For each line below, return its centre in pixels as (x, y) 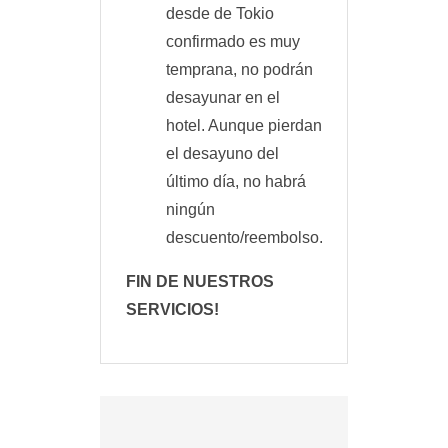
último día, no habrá (236, 182)
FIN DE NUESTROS (200, 282)
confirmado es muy (233, 42)
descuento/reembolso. (244, 238)
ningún (190, 210)
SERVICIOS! (172, 310)
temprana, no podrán (239, 70)
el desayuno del (222, 154)
